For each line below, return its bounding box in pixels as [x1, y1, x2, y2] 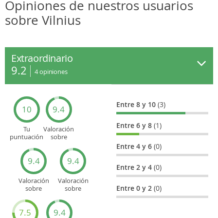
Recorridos [57, 191, 89, 200]
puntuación [10, 132, 43, 141]
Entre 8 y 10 [116, 99, 158, 109]
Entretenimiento [10, 191, 57, 200]
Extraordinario [11, 51, 73, 65]
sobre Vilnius [5, 11, 81, 29]
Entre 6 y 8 [116, 120, 154, 130]
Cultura [48, 140, 70, 149]
